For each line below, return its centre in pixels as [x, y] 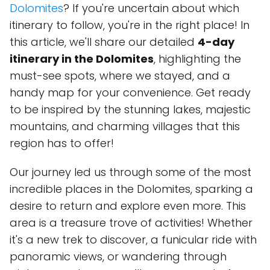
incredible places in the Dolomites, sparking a [131, 189]
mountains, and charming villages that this [125, 126]
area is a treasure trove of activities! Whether [131, 223]
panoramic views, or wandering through [118, 256]
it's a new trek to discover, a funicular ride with [133, 240]
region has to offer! [62, 143]
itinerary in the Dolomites [82, 59]
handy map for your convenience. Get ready [130, 93]
